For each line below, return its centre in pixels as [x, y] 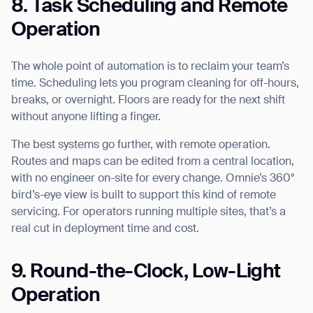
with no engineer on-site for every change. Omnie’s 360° [153, 179]
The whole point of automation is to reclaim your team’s [150, 67]
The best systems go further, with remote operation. [141, 146]
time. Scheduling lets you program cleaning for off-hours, [155, 84]
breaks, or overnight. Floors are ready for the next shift [148, 101]
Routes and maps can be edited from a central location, [153, 162]
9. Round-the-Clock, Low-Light [146, 272]
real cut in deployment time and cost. [105, 230]
